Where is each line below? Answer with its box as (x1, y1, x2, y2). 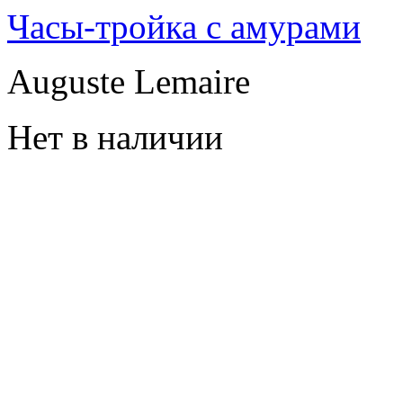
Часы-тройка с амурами (7, 6, 361, 46)
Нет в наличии (7, 117, 223, 157)
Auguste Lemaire (7, 61, 259, 101)
